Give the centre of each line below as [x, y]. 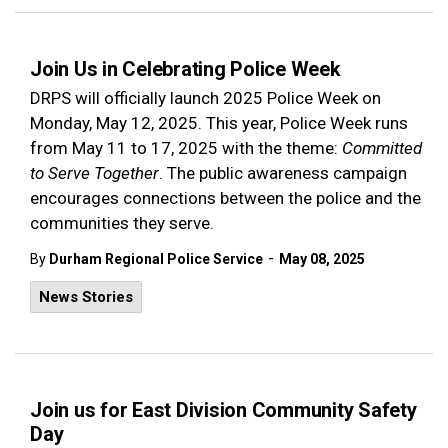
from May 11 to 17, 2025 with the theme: [186, 148]
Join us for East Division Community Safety [223, 410]
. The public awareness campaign [283, 173]
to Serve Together [94, 173]
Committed [382, 148]
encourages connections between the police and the [225, 198]
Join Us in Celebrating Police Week [185, 69]
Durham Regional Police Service [156, 259]
